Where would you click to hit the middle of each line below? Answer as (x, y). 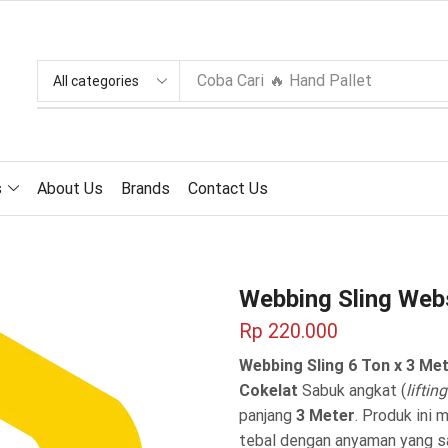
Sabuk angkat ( (352, 390)
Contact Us (227, 188)
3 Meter (325, 415)
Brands (145, 188)
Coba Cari (231, 80)
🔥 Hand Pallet (321, 80)
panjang (267, 415)
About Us (69, 188)
